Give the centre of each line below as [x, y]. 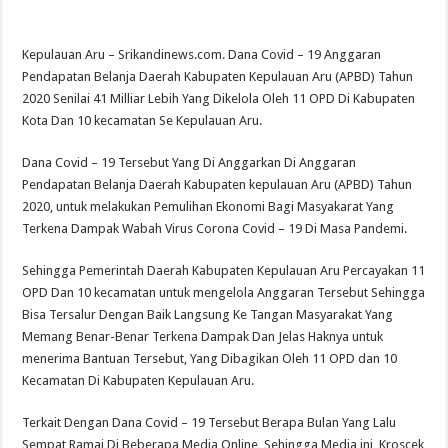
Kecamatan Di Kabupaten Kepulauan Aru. [138, 381]
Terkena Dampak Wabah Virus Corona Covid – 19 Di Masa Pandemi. [215, 229]
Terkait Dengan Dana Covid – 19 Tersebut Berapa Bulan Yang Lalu [209, 423]
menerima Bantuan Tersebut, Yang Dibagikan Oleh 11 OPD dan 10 [210, 359]
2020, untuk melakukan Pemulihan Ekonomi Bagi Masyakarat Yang [208, 207]
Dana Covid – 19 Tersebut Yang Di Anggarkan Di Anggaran [189, 163]
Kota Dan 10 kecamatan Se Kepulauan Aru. [142, 121]
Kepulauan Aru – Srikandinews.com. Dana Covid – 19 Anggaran [202, 55]
